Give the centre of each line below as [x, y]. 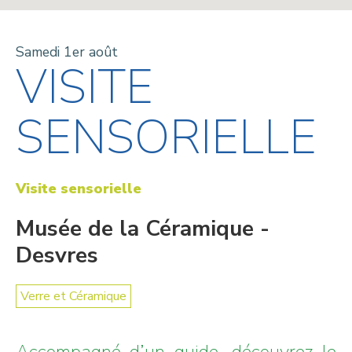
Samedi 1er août [67, 51]
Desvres [57, 255]
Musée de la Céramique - [143, 228]
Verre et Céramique [73, 296]
